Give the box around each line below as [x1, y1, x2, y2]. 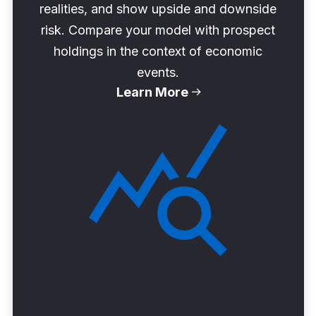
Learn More [116, 84, 188, 99]
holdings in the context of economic [54, 43, 262, 59]
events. [137, 64, 179, 80]
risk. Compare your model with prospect [41, 22, 275, 37]
